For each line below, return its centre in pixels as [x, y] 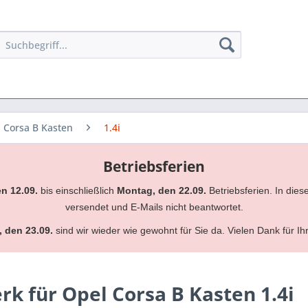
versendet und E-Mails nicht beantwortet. [154, 207]
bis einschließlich [77, 190]
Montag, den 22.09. [161, 190]
